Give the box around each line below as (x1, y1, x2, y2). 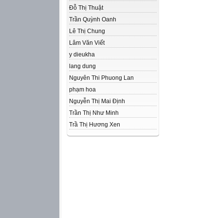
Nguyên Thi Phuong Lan (69, 74, 134, 81)
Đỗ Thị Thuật (69, 4, 103, 11)
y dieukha (69, 51, 95, 58)
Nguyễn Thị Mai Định (69, 98, 125, 105)
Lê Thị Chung (69, 28, 105, 35)
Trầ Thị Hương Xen (69, 121, 120, 128)
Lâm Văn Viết (69, 39, 105, 46)
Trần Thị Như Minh (69, 109, 119, 116)
